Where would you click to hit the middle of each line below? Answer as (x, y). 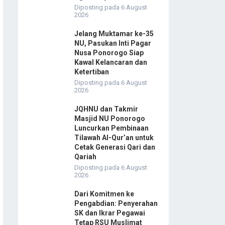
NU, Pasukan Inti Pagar (113, 43)
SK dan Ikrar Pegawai (110, 213)
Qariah (85, 157)
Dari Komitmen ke (104, 194)
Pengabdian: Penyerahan (116, 204)
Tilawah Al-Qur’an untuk (114, 138)
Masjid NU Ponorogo (110, 119)
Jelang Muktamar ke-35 (114, 34)
